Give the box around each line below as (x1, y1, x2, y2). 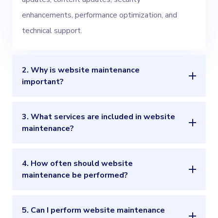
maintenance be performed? (22, 169, 128, 181)
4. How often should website (22, 158, 133, 169)
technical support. (22, 25, 82, 36)
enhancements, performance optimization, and (22, 9, 177, 20)
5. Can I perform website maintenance (22, 204, 165, 216)
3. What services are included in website (22, 111, 175, 122)
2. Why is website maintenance (22, 64, 140, 75)
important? (22, 76, 64, 87)
